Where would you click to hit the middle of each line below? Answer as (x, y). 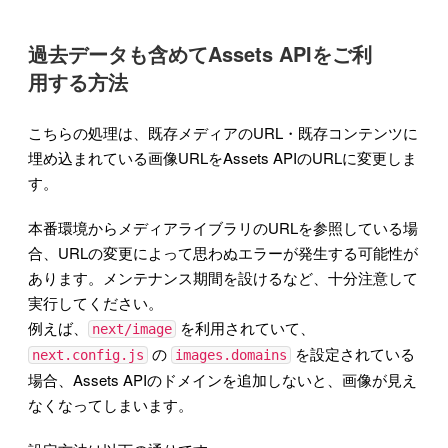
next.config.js (88, 354)
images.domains (231, 354)
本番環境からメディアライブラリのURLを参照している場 (223, 227)
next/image (132, 328)
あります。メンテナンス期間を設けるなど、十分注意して (223, 277)
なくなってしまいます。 (110, 404)
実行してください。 (95, 302)
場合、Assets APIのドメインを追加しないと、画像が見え (222, 379)
